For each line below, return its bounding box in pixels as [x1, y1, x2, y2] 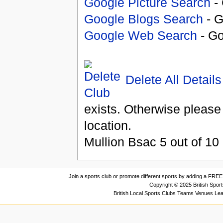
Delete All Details [125, 72, 222, 87]
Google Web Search [84, 28, 197, 43]
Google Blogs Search [84, 12, 203, 26]
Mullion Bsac [84, 135, 156, 149]
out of [166, 135, 205, 149]
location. [84, 118, 131, 133]
